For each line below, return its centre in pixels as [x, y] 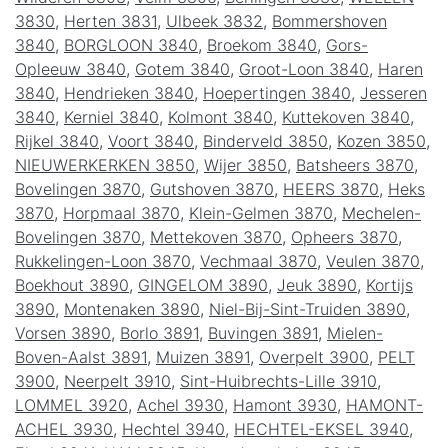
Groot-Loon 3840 [304, 68]
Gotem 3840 [182, 68]
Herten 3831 [110, 20]
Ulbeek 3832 [214, 20]
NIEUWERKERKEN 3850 [105, 164]
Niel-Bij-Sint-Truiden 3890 [307, 308]
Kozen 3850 [381, 140]
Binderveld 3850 [265, 140]
